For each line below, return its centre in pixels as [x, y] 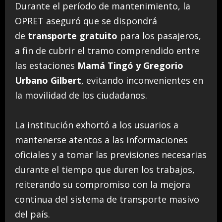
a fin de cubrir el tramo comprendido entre [107, 50]
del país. [32, 214]
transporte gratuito [73, 35]
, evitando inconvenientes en [142, 80]
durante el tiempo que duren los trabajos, [105, 169]
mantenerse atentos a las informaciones [101, 139]
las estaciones [46, 65]
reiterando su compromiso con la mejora [103, 184]
